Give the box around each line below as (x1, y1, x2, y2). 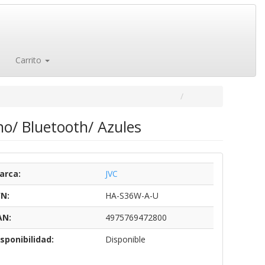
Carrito (13, 54, 44, 66)
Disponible (105, 234, 146, 245)
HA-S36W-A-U (105, 190, 159, 201)
